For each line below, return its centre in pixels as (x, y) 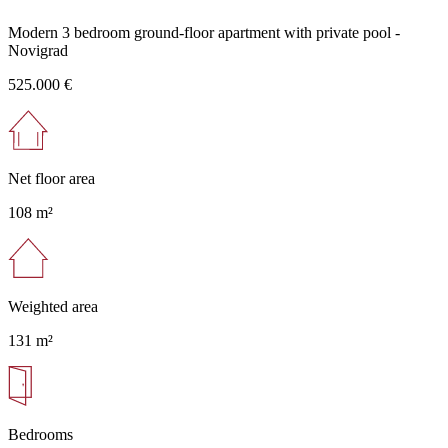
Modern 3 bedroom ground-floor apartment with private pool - (204, 32)
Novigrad (38, 50)
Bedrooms (40, 434)
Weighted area (53, 306)
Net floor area (51, 178)
